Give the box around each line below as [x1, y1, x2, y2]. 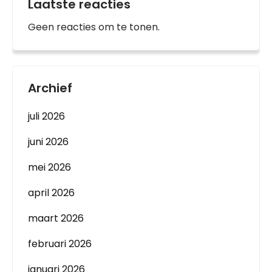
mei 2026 [28, 160, 71, 174]
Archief [28, 80, 72, 97]
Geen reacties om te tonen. [28, 20, 160, 34]
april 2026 [28, 186, 75, 200]
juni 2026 [28, 135, 69, 149]
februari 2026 [28, 237, 92, 251]
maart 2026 [28, 211, 84, 225]
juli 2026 [28, 109, 65, 123]
